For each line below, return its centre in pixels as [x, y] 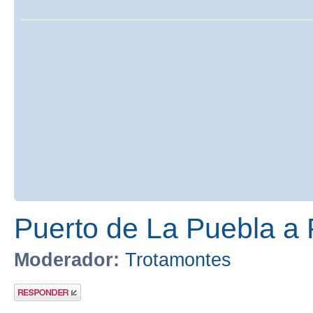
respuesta [31, 296]
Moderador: [67, 260]
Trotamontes [178, 260]
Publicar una [35, 287]
